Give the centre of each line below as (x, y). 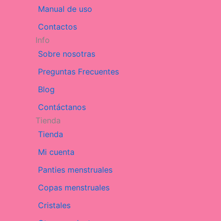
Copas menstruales (74, 188)
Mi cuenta (56, 152)
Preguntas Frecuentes (78, 72)
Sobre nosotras (67, 54)
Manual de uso (65, 9)
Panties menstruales (75, 170)
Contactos (57, 27)
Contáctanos (62, 107)
